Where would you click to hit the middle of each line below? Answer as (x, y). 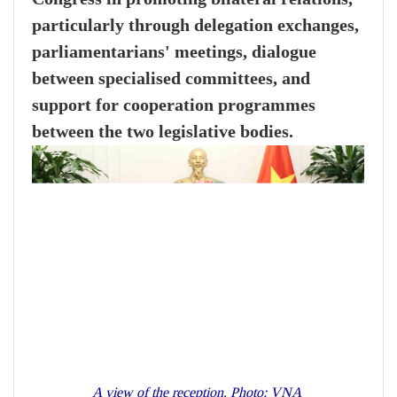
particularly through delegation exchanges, (195, 26)
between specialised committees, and (171, 79)
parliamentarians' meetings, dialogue (174, 52)
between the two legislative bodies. (163, 132)
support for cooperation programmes (174, 105)
